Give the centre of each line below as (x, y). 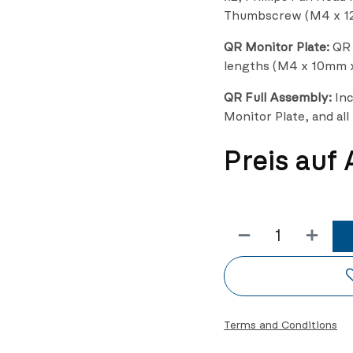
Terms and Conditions (281, 325)
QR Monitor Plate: (277, 48)
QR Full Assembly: (278, 98)
